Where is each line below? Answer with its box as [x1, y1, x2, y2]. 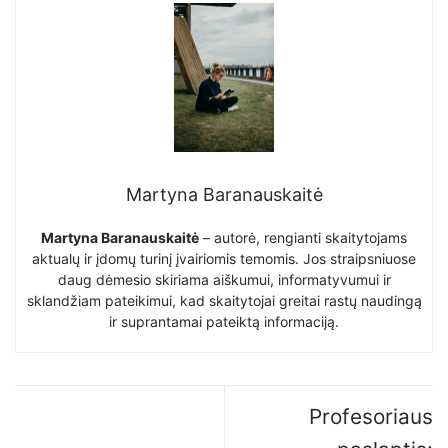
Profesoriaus [309, 404, 433, 430]
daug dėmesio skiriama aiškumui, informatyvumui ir [57, 271, 391, 289]
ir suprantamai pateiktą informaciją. [109, 313, 339, 331]
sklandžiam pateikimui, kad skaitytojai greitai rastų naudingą [26, 292, 422, 310]
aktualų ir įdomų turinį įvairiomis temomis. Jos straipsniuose [32, 250, 416, 268]
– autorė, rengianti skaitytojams [199, 229, 407, 247]
